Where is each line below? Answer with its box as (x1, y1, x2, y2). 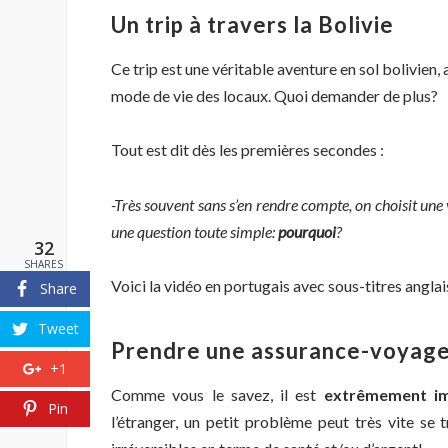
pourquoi (278, 221, 336, 241)
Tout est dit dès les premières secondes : (111, 140, 384, 160)
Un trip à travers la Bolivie (111, 11, 394, 39)
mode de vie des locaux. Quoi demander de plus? (111, 86, 438, 106)
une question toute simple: (111, 221, 278, 241)
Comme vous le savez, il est (111, 385, 324, 405)
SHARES (24, 257, 63, 271)
